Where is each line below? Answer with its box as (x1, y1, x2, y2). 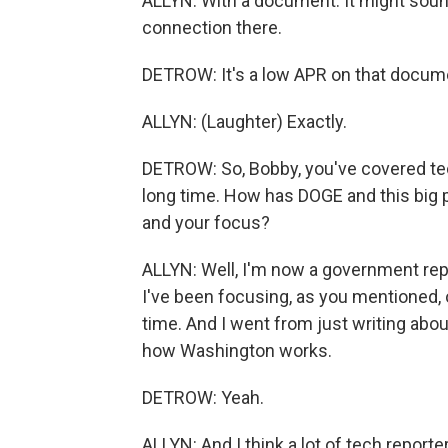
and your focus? (142, 212, 270, 233)
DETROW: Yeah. (142, 387, 264, 408)
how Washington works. (142, 340, 332, 361)
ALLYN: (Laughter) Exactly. (142, 111, 347, 132)
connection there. (142, 17, 282, 38)
